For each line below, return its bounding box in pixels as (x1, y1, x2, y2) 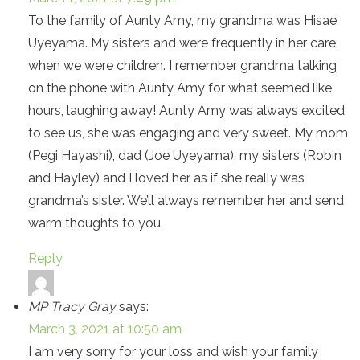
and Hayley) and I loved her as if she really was (28, 170, 305, 186)
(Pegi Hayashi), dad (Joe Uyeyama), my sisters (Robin (28, 148, 342, 163)
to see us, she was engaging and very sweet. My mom (28, 125, 348, 141)
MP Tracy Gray (28, 299, 116, 314)
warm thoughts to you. (28, 215, 163, 231)
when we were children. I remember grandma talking (28, 58, 337, 73)
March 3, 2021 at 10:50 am (28, 321, 182, 337)
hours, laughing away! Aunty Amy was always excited (28, 103, 345, 118)
